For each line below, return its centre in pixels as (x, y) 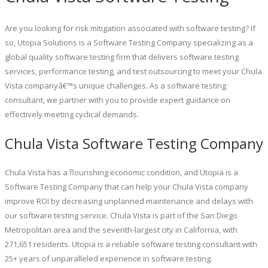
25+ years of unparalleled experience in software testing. (109, 258)
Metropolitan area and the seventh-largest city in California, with (121, 229)
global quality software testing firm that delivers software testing (122, 57)
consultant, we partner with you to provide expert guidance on (118, 100)
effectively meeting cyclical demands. (72, 114)
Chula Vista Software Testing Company (134, 143)
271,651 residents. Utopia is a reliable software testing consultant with (131, 244)
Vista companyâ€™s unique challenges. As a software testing (115, 85)
